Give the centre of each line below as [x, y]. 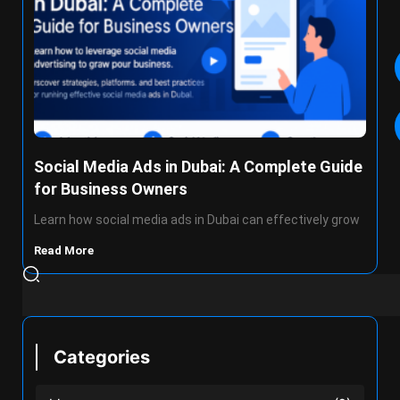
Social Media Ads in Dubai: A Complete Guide [198, 167]
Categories [102, 357]
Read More [65, 250]
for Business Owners [111, 189]
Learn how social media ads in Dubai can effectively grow [197, 220]
